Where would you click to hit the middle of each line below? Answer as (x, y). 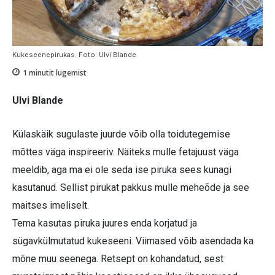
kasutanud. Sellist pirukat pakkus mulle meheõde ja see (131, 188)
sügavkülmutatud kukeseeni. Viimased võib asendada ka (133, 241)
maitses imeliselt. (51, 206)
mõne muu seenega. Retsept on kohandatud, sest (118, 259)
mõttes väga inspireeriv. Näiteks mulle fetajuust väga (126, 152)
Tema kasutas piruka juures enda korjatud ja (105, 223)
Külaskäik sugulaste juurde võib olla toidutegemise (121, 134)
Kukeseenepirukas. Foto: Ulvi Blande (74, 54)
